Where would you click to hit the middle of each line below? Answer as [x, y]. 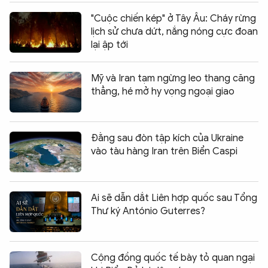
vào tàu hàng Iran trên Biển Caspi [164, 152]
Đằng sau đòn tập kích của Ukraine [167, 138]
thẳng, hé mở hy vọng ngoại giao [163, 92]
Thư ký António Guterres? [148, 211]
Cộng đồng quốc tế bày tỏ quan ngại [173, 258]
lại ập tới [109, 45]
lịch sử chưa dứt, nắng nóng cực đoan [174, 32]
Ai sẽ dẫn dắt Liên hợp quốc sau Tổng [174, 198]
